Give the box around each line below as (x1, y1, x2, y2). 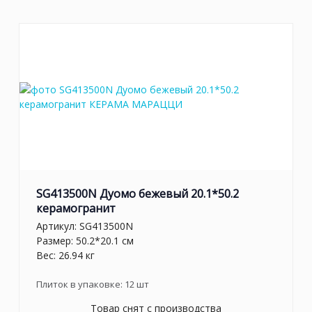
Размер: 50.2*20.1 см (36, 233, 134, 247)
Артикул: (36, 219, 79, 233)
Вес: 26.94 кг (36, 248, 95, 262)
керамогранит (36, 201, 116, 217)
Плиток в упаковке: (36, 277, 125, 290)
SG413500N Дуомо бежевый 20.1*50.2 (36, 186, 239, 202)
